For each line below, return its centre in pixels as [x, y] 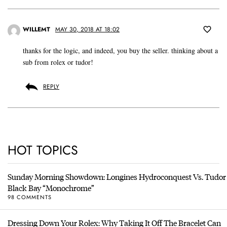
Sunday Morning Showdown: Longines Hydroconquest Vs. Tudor [117, 177]
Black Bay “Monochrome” [51, 188]
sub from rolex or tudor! [58, 62]
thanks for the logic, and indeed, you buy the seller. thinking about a [120, 51]
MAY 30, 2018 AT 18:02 [87, 30]
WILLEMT [36, 30]
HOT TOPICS [43, 150]
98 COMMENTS [30, 197]
